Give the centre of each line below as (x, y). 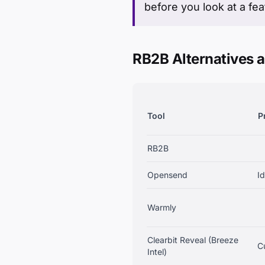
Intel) (157, 252)
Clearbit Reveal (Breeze (193, 240)
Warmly (162, 207)
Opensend (167, 175)
